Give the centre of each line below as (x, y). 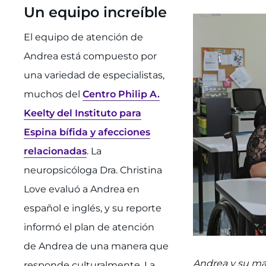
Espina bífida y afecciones (87, 132)
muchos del (53, 94)
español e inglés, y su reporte (93, 208)
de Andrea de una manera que (96, 246)
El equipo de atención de (83, 37)
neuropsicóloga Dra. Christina (93, 170)
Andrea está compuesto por (90, 56)
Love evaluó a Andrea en (82, 189)
